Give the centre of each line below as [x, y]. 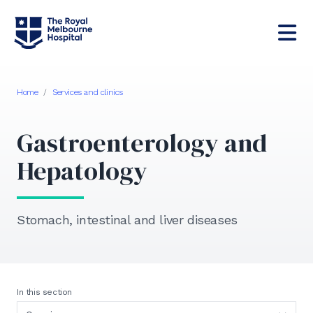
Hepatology [82, 170]
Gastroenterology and [142, 143]
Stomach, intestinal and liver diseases [127, 219]
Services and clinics [88, 92]
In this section [44, 292]
